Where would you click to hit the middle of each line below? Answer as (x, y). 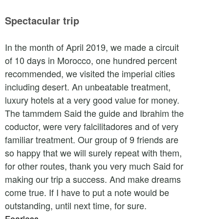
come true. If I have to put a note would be (87, 192)
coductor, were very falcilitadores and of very (92, 126)
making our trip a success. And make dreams (93, 179)
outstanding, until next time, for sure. (76, 205)
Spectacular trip (42, 20)
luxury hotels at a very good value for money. (92, 100)
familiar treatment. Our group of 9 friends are (92, 139)
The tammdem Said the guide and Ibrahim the (94, 113)
